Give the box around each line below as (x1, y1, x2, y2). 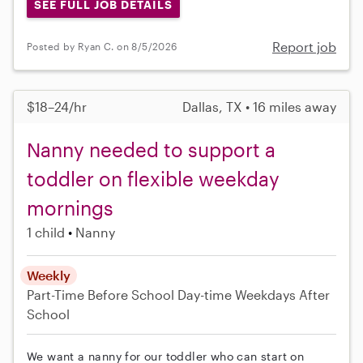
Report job (272, 38, 336, 54)
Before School (88, 286, 174, 302)
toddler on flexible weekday (27, 166, 280, 190)
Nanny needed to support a (27, 137, 275, 161)
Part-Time (27, 286, 88, 302)
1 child (27, 224, 65, 240)
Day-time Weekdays (177, 286, 296, 302)
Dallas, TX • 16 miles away (182, 98, 336, 114)
